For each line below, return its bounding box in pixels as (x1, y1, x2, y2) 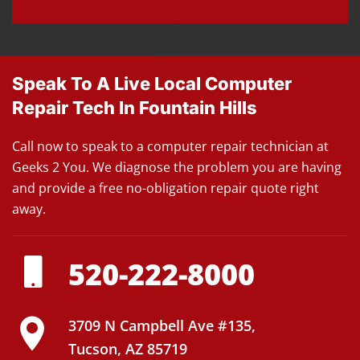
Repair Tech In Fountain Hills (12, 97, 257, 119)
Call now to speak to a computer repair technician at (12, 137, 329, 156)
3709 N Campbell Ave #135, (68, 316, 256, 336)
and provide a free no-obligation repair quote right (12, 179, 319, 198)
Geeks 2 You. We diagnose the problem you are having (12, 158, 342, 177)
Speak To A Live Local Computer (12, 73, 292, 95)
